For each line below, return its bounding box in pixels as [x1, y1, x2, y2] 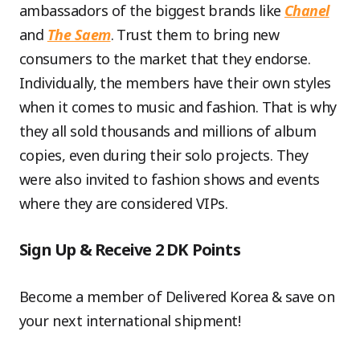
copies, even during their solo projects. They [19, 145, 309, 165]
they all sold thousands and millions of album [19, 121, 317, 141]
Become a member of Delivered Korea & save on [19, 286, 335, 306]
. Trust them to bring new [110, 24, 280, 44]
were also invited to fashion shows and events [19, 169, 320, 189]
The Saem [47, 24, 111, 44]
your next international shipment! [19, 310, 241, 330]
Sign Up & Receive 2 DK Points [19, 238, 240, 260]
